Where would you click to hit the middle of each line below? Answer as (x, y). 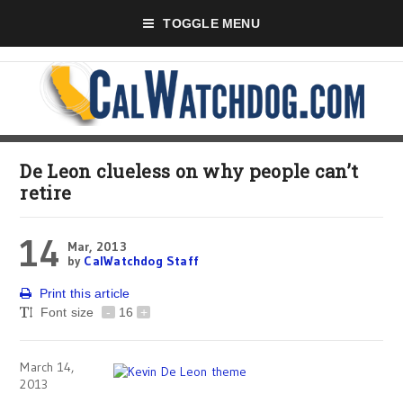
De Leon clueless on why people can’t (189, 171)
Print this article (85, 293)
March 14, (47, 367)
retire (46, 193)
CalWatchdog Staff (142, 261)
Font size (69, 312)
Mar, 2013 (97, 246)
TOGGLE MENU (211, 23)
